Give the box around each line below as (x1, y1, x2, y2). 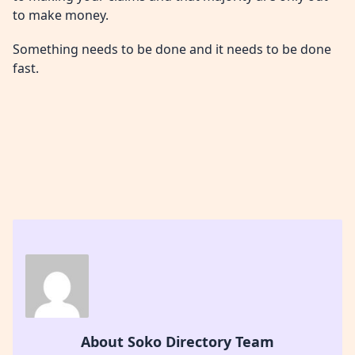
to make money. (13, 6, 109, 24)
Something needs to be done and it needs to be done (13, 40, 331, 58)
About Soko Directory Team (81, 332, 274, 351)
